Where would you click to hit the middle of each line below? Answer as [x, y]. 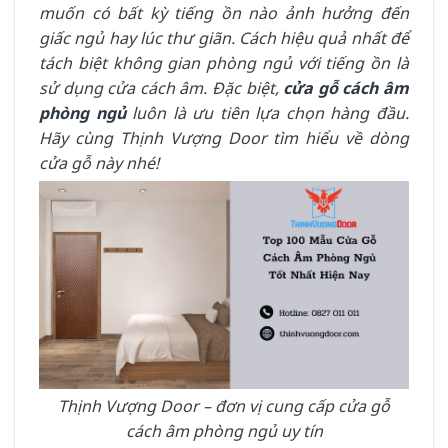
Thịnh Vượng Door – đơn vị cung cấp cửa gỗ [224, 405]
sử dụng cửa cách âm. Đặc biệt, [161, 88]
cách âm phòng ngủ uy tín [224, 430]
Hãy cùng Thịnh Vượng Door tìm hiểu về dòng [224, 138]
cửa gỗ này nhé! [101, 163]
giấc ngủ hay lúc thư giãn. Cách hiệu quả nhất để [224, 38]
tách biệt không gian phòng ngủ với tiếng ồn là [224, 63]
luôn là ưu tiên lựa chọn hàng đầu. [267, 113]
